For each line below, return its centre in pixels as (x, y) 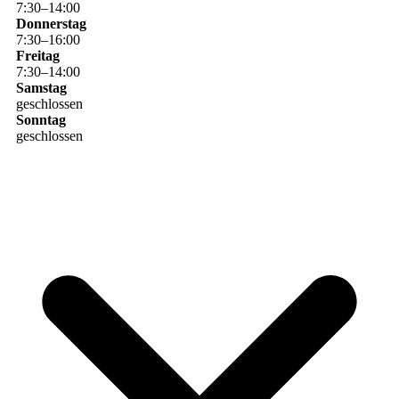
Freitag (37, 55)
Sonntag (41, 119)
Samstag (41, 87)
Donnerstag (51, 23)
